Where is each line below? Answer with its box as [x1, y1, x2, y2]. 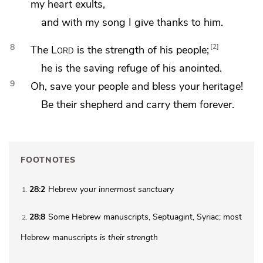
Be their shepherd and [41, 97, 147, 112]
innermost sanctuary [96, 183, 174, 195]
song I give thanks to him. [102, 15, 224, 30]
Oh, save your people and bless [30, 79, 179, 94]
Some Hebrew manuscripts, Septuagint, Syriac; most [48, 211, 242, 222]
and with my [41, 15, 103, 30]
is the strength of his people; [73, 42, 209, 58]
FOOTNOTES [21, 154, 76, 166]
